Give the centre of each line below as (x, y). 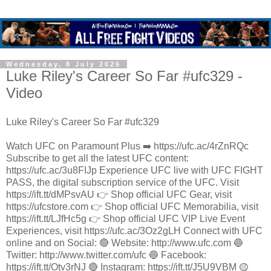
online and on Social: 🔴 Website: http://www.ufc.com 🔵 (125, 243)
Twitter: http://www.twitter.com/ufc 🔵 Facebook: (106, 255)
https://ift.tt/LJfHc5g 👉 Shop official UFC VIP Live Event (126, 218)
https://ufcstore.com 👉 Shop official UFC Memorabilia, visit (132, 206)
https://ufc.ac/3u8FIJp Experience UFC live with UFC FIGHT (135, 170)
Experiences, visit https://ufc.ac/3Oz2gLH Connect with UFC (134, 230)
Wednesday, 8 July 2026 (64, 64)
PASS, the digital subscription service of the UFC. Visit (122, 182)
